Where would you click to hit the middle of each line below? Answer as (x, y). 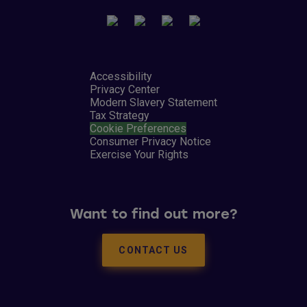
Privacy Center (125, 90)
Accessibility (121, 77)
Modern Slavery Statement (153, 103)
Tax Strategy (120, 116)
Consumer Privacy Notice (150, 142)
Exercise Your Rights (139, 155)
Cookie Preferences (138, 129)
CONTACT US (153, 250)
